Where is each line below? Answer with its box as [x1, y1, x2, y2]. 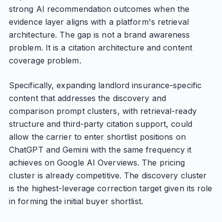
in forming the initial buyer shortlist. [8, 196, 143, 206]
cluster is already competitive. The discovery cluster [8, 170, 207, 180]
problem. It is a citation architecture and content [8, 43, 192, 53]
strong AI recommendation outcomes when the [8, 4, 190, 14]
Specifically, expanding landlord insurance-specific [8, 80, 202, 90]
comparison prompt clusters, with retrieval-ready [8, 106, 197, 116]
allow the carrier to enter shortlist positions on [8, 132, 186, 142]
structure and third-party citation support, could [8, 119, 192, 129]
